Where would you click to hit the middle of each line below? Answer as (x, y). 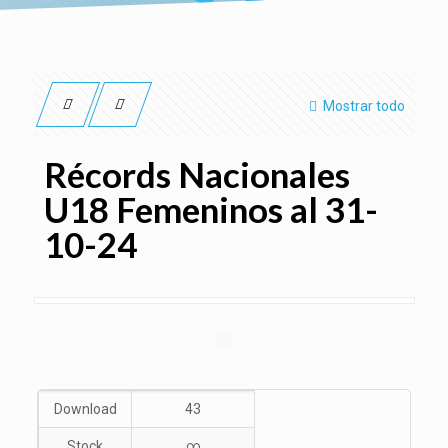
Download (85, 409)
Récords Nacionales (196, 174)
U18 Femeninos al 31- (210, 209)
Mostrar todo (363, 106)
